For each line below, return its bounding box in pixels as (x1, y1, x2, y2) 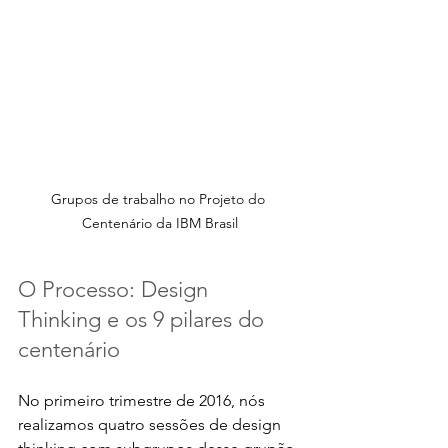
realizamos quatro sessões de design (18, 414, 285, 434)
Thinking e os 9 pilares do (18, 305, 270, 333)
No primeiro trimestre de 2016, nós (18, 390, 269, 410)
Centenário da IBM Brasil (82, 213, 238, 232)
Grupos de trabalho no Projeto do (51, 189, 269, 208)
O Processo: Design (18, 275, 214, 303)
